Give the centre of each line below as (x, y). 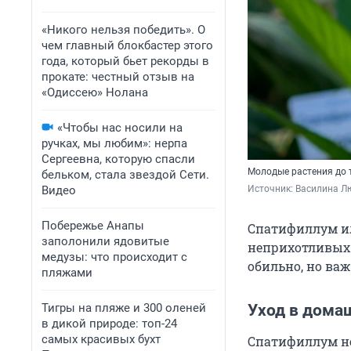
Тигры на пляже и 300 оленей (124, 308)
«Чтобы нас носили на (120, 128)
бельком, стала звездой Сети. (125, 175)
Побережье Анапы (93, 226)
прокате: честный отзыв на (118, 77)
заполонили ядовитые (105, 241)
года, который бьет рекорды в (125, 61)
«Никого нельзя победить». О (123, 30)
